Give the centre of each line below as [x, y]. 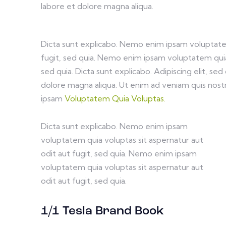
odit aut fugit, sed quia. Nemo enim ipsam [119, 154]
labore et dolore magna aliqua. [97, 6]
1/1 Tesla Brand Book [102, 211]
